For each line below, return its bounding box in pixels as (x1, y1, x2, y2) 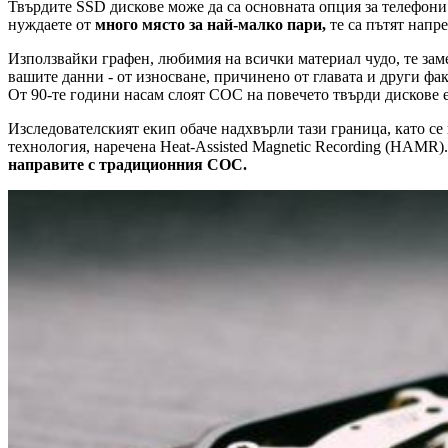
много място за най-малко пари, (95, 15, 326, 33)
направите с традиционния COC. (8, 155, 247, 173)
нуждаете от (8, 15, 95, 33)
